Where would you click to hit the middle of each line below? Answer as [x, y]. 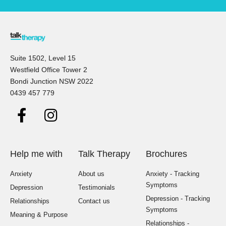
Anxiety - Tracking [173, 174]
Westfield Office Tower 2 [49, 69]
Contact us [94, 201]
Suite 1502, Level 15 [43, 58]
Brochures [167, 154]
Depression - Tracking [178, 199]
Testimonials [96, 188]
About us [91, 174]
